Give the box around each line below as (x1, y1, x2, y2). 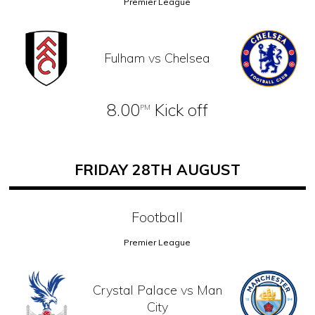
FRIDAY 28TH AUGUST (74, 160, 240, 179)
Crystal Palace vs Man (92, 282, 222, 299)
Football (131, 207, 184, 226)
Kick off (150, 98, 208, 120)
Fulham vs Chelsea (104, 49, 211, 66)
